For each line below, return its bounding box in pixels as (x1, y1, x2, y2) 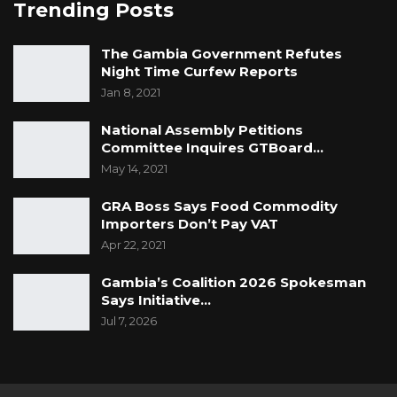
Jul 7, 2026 (101, 314, 157, 329)
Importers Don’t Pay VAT (101, 215, 278, 233)
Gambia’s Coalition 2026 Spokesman (101, 274, 366, 292)
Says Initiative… (101, 292, 211, 309)
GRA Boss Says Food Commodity (101, 198, 338, 215)
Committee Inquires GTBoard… (101, 139, 323, 157)
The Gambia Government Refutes (101, 45, 342, 63)
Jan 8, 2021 (101, 85, 160, 100)
